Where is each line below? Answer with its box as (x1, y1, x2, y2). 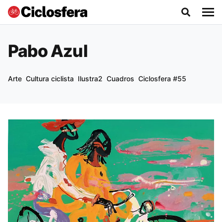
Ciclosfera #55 (138, 74, 186, 83)
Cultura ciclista (26, 74, 74, 83)
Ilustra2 (78, 74, 103, 83)
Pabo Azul (8, 41, 88, 61)
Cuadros (107, 74, 134, 83)
